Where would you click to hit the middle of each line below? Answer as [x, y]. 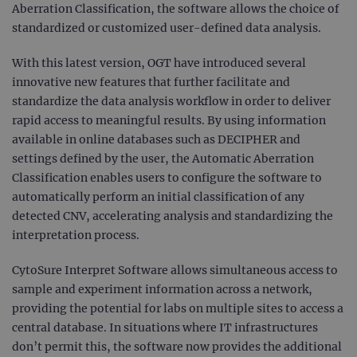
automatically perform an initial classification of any [158, 197]
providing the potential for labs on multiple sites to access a [178, 309]
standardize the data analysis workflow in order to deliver [171, 102]
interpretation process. [76, 235]
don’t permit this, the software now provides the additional [177, 347]
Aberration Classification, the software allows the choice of [176, 9]
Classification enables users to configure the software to [167, 178]
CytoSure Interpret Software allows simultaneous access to [175, 271]
